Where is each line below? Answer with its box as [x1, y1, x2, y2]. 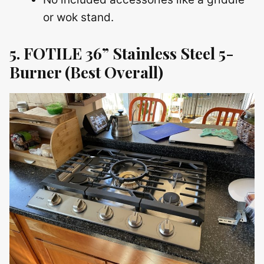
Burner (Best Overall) [9, 61, 163, 82]
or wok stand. [43, 11, 114, 24]
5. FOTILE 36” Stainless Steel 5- [9, 42, 234, 64]
